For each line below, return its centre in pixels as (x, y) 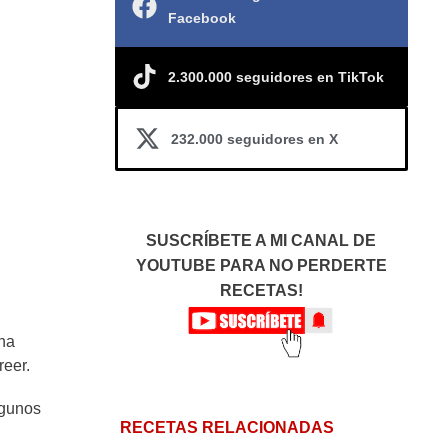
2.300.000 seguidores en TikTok (275, 76)
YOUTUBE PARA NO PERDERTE (261, 265)
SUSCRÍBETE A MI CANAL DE (261, 240)
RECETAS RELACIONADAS (226, 428)
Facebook (201, 18)
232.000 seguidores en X (254, 138)
